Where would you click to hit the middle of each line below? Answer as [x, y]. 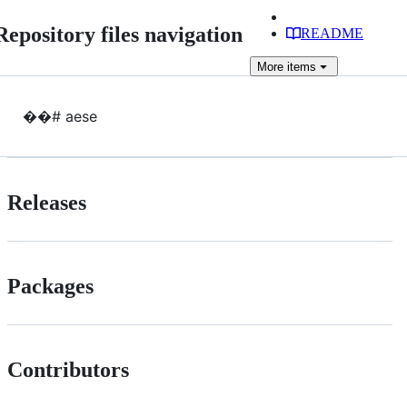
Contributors [68, 369]
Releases [47, 202]
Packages [50, 286]
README [332, 33]
